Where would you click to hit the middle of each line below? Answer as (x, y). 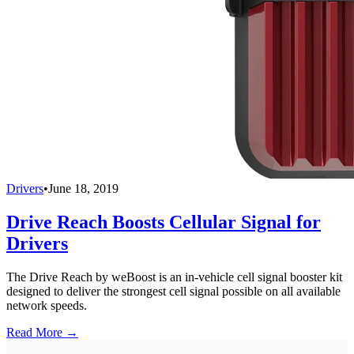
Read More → (42, 333)
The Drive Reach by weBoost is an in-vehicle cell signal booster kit (174, 277)
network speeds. (47, 306)
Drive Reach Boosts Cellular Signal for (164, 222)
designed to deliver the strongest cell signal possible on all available (173, 292)
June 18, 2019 (83, 189)
